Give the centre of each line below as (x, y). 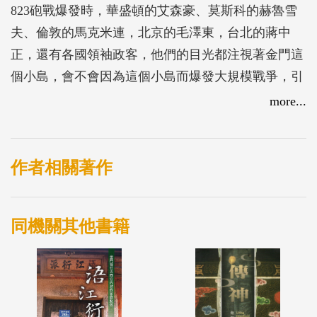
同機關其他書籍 (70, 226)
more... (288, 101)
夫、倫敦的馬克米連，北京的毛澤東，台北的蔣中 (151, 32)
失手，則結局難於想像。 (81, 120)
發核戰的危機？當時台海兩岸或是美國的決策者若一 (157, 98)
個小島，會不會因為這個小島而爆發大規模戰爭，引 (157, 76)
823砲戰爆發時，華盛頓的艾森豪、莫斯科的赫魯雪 (154, 10)
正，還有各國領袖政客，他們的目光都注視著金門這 (157, 54)
